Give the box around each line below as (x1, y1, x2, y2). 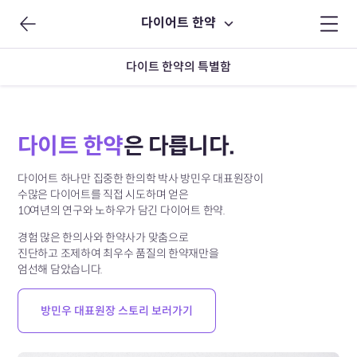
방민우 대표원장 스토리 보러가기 (41, 304, 194, 318)
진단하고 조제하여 (18, 246, 101, 261)
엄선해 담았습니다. (18, 262, 104, 277)
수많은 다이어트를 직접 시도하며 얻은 (18, 187, 189, 202)
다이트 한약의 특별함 (126, 59, 231, 74)
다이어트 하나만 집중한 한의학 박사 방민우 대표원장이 (18, 171, 265, 186)
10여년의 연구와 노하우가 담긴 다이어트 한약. (18, 203, 226, 218)
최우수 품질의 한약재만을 (100, 246, 219, 261)
